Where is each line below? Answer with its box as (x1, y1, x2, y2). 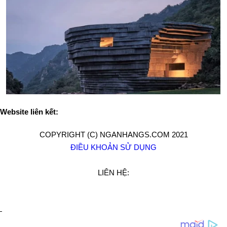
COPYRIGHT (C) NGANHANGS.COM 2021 (39, 130, 188, 139)
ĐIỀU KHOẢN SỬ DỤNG (70, 143, 157, 152)
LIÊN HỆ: (98, 168, 129, 177)
